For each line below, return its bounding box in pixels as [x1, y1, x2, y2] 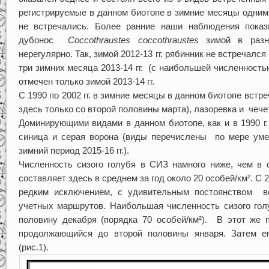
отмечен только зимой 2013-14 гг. [18, 76, 154, 87]
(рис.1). [18, 242, 49, 253]
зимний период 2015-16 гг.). [18, 145, 129, 156]
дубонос [18, 35, 68, 46]
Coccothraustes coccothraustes [68, 35, 207, 46]
